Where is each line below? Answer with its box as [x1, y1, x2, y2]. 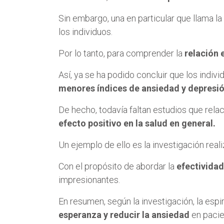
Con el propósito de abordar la [58, 160, 176, 171]
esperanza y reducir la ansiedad [58, 209, 191, 220]
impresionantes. [58, 174, 120, 185]
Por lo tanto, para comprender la [58, 47, 184, 58]
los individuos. [58, 26, 112, 37]
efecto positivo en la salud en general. [58, 117, 215, 128]
